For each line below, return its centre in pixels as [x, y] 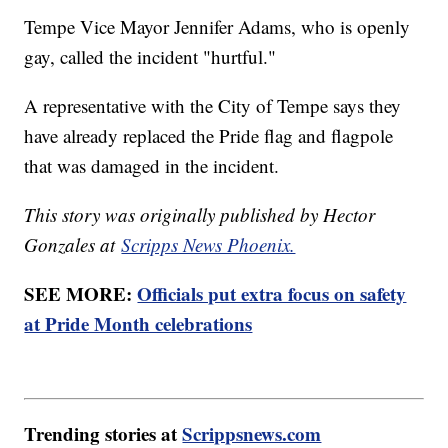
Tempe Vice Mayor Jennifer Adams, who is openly [217, 27]
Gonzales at [73, 245]
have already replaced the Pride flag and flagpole [209, 136]
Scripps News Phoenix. [208, 245]
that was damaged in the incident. [152, 166]
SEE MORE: [81, 294]
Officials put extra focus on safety [272, 294]
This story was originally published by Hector [200, 215]
